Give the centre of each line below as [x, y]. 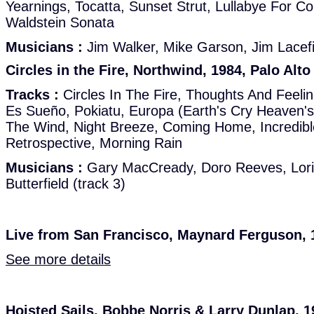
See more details [58, 259]
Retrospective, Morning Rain [94, 143]
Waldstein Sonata [60, 22]
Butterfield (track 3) [66, 184]
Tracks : [32, 95]
